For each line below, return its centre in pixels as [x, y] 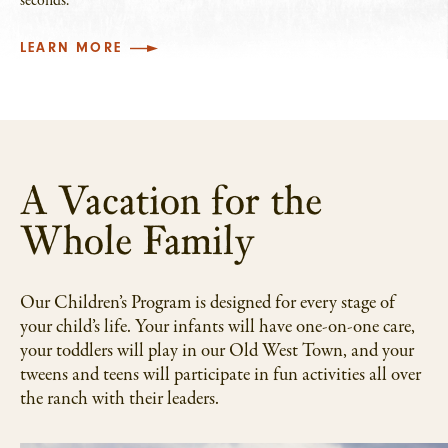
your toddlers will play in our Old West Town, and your [217, 351]
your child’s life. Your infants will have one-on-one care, [217, 327]
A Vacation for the [171, 200]
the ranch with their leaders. [119, 399]
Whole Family [137, 240]
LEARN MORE [71, 48]
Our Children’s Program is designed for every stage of [207, 303]
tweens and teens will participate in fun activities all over [220, 375]
